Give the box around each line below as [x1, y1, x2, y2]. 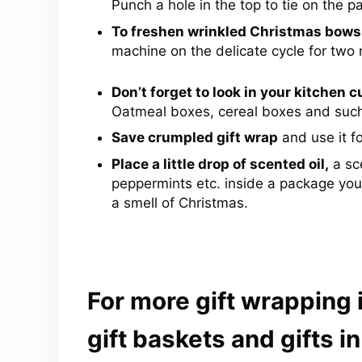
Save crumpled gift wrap [111, 129, 278, 146]
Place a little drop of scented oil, [111, 155, 329, 172]
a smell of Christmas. [111, 194, 248, 211]
